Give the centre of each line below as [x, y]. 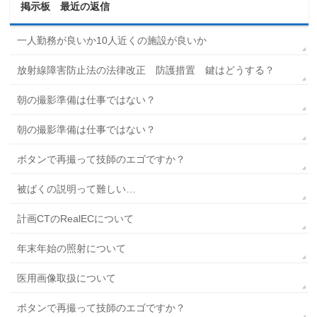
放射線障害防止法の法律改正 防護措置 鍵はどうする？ [146, 70]
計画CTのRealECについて [76, 219]
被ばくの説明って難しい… [77, 189]
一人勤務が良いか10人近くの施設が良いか [112, 40]
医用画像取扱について [67, 278]
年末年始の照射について [72, 248]
